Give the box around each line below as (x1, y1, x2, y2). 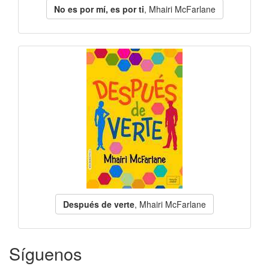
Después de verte (63, 198, 134, 210)
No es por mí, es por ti (53, 3, 144, 15)
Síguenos (9, 241, 82, 265)
